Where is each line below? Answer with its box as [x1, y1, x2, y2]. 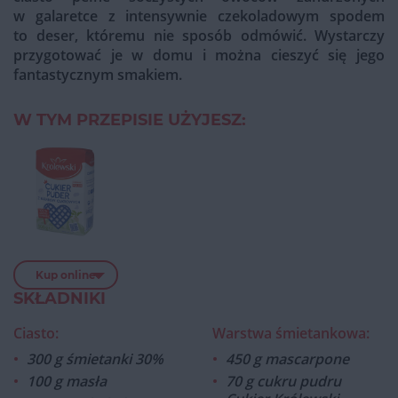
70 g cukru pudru [226, 371, 341, 392]
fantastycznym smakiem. [13, 65, 182, 85]
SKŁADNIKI [13, 289, 106, 309]
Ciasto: [13, 323, 59, 344]
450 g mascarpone [226, 349, 349, 370]
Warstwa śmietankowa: [212, 323, 370, 344]
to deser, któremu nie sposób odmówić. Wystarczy [13, 26, 385, 46]
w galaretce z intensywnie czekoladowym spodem [13, 6, 385, 27]
